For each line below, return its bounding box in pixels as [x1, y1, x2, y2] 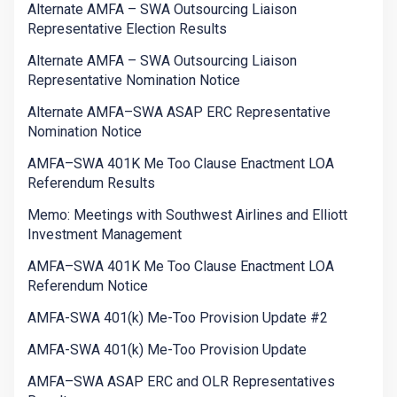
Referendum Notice [27, 277, 148, 295]
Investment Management [27, 226, 182, 244]
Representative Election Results [27, 20, 227, 38]
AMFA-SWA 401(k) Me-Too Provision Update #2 [27, 309, 328, 327]
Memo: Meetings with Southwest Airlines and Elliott [27, 206, 347, 224]
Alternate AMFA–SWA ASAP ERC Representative [27, 104, 331, 121]
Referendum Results [27, 175, 155, 192]
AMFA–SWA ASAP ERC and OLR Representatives [27, 373, 335, 391]
